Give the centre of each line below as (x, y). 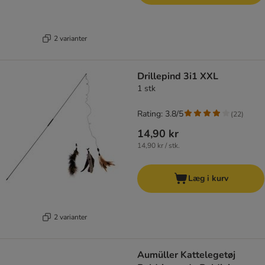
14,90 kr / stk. (159, 146)
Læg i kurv (208, 179)
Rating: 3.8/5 (160, 114)
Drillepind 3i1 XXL (178, 77)
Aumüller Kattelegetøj (186, 255)
